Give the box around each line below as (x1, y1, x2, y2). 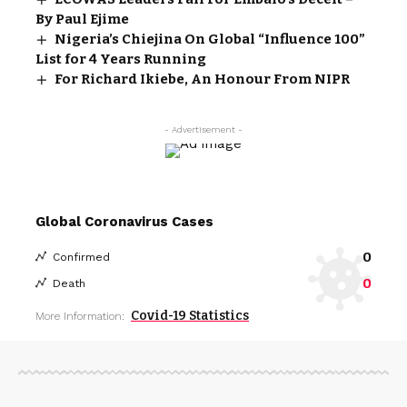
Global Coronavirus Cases (35, 213, 213, 230)
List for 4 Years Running (35, 50, 206, 67)
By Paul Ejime (35, 10, 129, 27)
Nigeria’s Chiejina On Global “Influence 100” (55, 30, 366, 47)
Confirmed (53, 250, 110, 263)
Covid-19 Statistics (131, 307, 249, 323)
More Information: (35, 309, 124, 323)
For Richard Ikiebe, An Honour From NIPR (55, 70, 351, 87)
